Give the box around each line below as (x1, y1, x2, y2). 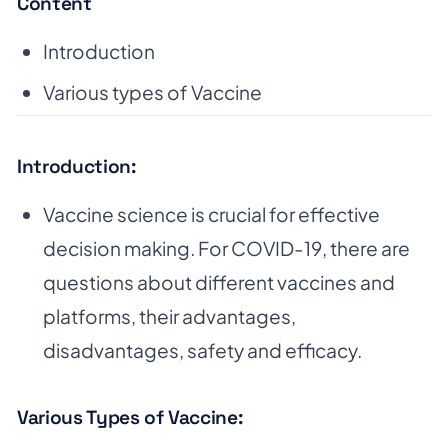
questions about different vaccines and (42, 270, 395, 295)
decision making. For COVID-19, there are (42, 236, 410, 261)
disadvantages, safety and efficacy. (42, 338, 362, 363)
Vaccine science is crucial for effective (42, 202, 380, 227)
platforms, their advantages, (42, 304, 296, 329)
